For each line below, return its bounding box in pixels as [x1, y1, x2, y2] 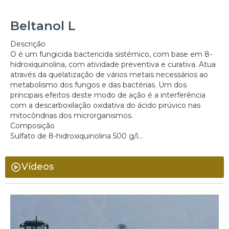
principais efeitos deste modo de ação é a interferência [10, 90, 205, 100]
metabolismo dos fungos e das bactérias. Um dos [10, 80, 187, 89]
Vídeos [21, 161, 54, 173]
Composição [10, 121, 55, 130]
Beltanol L [10, 18, 76, 33]
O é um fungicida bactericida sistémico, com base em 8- [10, 49, 212, 59]
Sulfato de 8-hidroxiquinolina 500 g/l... [10, 131, 143, 141]
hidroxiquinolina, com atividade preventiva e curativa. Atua [10, 59, 216, 69]
